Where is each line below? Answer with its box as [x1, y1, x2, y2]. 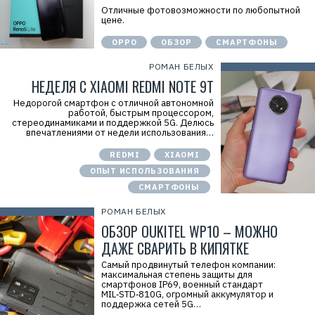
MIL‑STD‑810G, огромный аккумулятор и [101, 288, 274, 300]
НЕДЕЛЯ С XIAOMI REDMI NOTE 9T [31, 76, 214, 97]
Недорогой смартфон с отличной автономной [13, 97, 214, 109]
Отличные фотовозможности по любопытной [101, 4, 301, 16]
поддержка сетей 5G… [101, 298, 202, 310]
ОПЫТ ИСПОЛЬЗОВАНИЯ [89, 166, 200, 176]
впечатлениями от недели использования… [25, 127, 214, 139]
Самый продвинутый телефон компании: [101, 259, 276, 271]
